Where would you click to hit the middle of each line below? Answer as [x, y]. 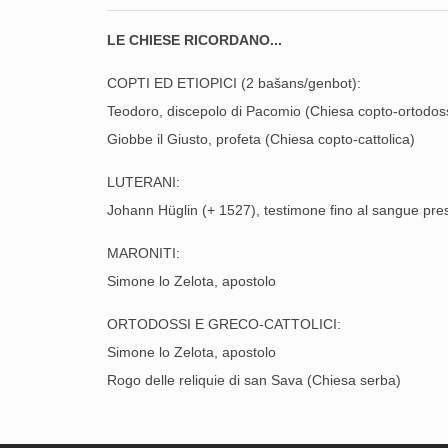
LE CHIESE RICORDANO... [194, 40]
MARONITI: [143, 253]
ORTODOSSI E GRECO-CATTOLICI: [224, 324]
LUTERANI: [143, 182]
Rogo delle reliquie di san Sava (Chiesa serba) [254, 380]
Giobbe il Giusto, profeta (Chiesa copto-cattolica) [261, 139]
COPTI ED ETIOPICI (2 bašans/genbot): [234, 83]
